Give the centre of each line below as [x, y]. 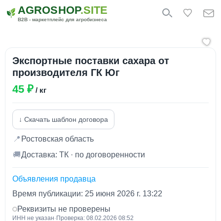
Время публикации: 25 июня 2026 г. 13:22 [87, 194]
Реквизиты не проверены [64, 209]
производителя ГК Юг [66, 73]
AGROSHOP [49, 10]
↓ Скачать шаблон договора [63, 119]
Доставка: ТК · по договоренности [83, 155]
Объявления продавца [54, 179]
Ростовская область [57, 139]
